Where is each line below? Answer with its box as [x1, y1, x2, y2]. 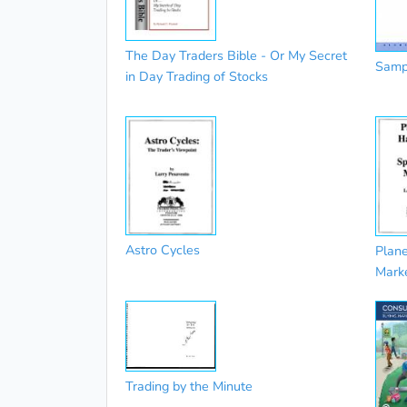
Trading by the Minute [125, 376, 253, 395]
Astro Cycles [125, 241, 200, 260]
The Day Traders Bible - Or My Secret [125, 46, 347, 65]
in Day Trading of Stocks [125, 67, 268, 86]
